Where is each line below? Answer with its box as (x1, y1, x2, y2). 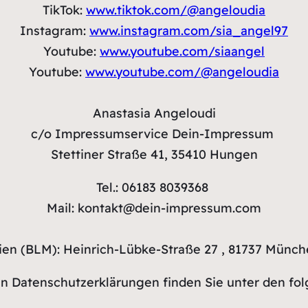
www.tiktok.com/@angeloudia (86, 2, 265, 18)
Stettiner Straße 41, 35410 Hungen (50, 146, 258, 162)
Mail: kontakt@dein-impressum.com (47, 200, 261, 216)
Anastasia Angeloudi (92, 105, 216, 121)
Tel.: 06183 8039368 (96, 179, 212, 195)
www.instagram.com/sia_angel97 (89, 23, 288, 38)
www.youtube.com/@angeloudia (85, 64, 279, 80)
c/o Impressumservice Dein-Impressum (31, 126, 277, 142)
